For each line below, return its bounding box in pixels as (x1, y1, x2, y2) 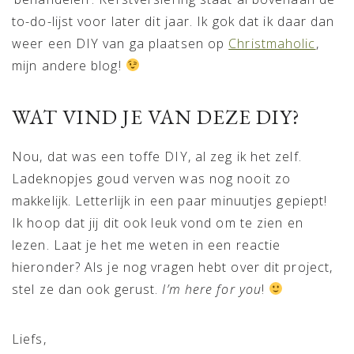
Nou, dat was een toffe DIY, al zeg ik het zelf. (12, 147, 302, 165)
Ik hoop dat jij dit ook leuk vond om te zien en (12, 213, 303, 232)
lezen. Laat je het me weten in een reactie (12, 235, 281, 254)
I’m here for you (162, 280, 262, 298)
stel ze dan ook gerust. (12, 280, 163, 298)
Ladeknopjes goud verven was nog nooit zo (12, 169, 292, 187)
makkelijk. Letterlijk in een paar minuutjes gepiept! (12, 191, 328, 209)
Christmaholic (228, 34, 316, 52)
